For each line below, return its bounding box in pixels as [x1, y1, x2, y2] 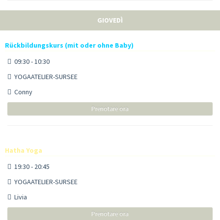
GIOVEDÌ [97, 15, 123, 25]
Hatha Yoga [5, 145, 42, 155]
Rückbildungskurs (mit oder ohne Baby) [5, 40, 134, 50]
